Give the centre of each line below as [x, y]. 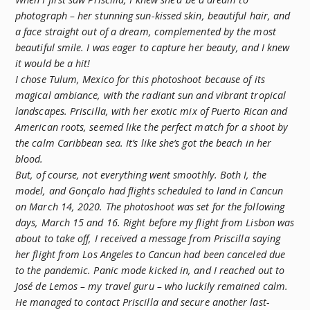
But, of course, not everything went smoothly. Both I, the [141, 174]
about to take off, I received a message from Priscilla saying [148, 238]
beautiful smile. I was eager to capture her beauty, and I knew [153, 47]
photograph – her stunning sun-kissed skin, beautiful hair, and [153, 15]
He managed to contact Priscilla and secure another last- [143, 302]
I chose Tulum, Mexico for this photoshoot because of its [140, 79]
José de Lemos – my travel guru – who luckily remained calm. [152, 286]
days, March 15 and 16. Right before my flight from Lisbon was [155, 222]
